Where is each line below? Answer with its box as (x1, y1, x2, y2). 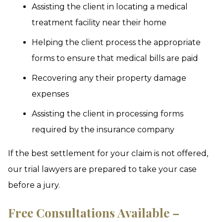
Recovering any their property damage (32, 73, 186, 83)
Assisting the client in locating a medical (32, 2, 188, 11)
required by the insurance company (32, 125, 174, 134)
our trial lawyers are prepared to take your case (8, 165, 197, 174)
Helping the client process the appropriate (32, 38, 201, 47)
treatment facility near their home (32, 18, 166, 27)
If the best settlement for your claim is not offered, (8, 149, 208, 158)
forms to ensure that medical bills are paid (32, 54, 198, 63)
